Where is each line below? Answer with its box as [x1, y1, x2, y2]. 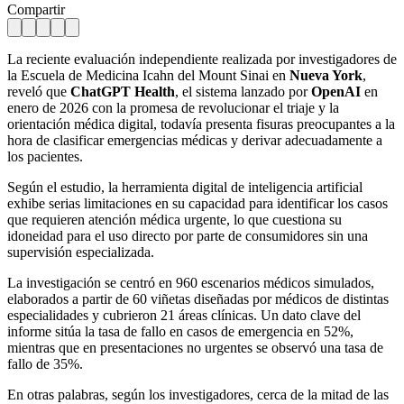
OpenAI [311, 83, 364, 99]
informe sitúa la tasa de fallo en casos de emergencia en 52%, [7, 323, 353, 339]
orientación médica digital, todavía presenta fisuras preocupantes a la [7, 115, 395, 132]
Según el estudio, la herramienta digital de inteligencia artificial [7, 179, 363, 195]
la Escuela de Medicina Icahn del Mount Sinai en [7, 67, 289, 83]
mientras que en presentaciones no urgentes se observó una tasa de [7, 339, 383, 355]
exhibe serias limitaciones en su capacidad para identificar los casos [7, 195, 388, 211]
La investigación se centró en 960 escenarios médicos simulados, [7, 274, 374, 290]
